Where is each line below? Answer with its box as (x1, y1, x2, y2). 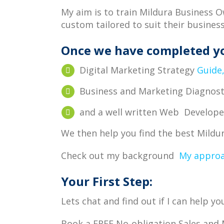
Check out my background (61, 149, 176, 161)
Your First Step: (61, 173, 152, 189)
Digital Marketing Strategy (79, 64, 197, 76)
